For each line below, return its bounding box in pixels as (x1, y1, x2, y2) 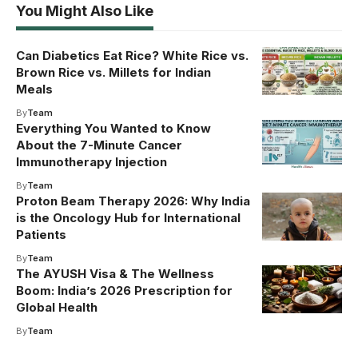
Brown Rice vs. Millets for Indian (16, 64, 211, 80)
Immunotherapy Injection (16, 153, 167, 169)
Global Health (16, 299, 97, 315)
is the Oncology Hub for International (16, 209, 241, 225)
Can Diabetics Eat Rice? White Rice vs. (16, 47, 249, 63)
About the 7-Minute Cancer (16, 137, 182, 153)
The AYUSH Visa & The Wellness (16, 265, 214, 281)
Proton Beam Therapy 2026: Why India (16, 193, 250, 209)
